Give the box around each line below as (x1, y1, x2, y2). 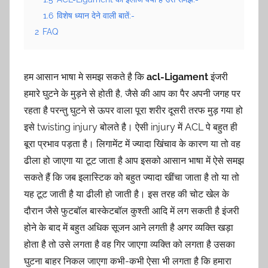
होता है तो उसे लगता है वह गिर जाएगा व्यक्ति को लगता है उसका (24, 238, 235, 250)
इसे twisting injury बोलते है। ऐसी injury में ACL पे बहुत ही (24, 121, 237, 133)
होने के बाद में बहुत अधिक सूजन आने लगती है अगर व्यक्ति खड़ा (24, 221, 233, 233)
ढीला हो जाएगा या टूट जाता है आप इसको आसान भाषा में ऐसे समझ (24, 154, 244, 166)
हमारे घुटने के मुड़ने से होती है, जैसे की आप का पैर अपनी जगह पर (24, 87, 240, 99)
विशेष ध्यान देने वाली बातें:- (57, 10, 135, 20)
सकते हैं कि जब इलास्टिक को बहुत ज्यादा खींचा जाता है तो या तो (24, 171, 239, 183)
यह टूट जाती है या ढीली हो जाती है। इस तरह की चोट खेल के (24, 188, 229, 200)
